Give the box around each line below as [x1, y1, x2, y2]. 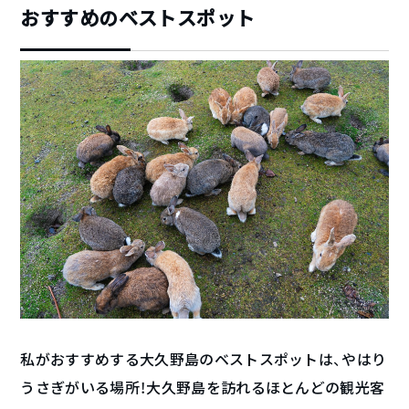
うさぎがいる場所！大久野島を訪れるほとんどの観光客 [20, 378, 385, 398]
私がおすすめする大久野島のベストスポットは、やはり [20, 350, 387, 370]
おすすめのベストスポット [20, 5, 256, 32]
